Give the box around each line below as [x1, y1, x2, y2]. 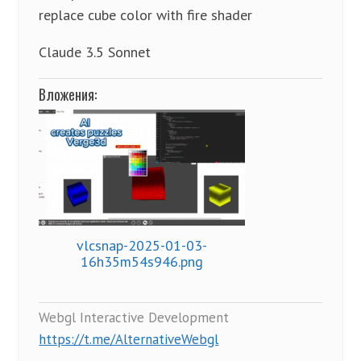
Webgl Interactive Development [39, 308, 230, 326]
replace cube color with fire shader [39, 6, 253, 24]
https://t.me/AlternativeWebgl [39, 330, 219, 348]
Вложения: [39, 84, 98, 105]
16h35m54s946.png [81, 251, 204, 271]
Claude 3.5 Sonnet [39, 43, 151, 61]
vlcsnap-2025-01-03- [77, 235, 208, 255]
